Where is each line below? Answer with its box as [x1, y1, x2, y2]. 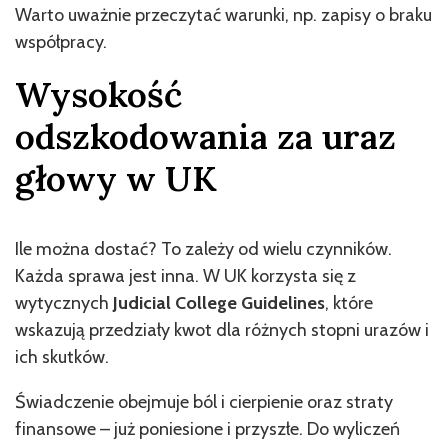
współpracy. [15, 30, 107, 53]
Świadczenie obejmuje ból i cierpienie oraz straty [15, 390, 393, 413]
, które [325, 291, 373, 314]
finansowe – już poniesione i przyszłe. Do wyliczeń [15, 417, 400, 440]
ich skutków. [15, 345, 109, 368]
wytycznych [15, 291, 113, 314]
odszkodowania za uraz [15, 113, 396, 159]
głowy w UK [15, 155, 217, 201]
